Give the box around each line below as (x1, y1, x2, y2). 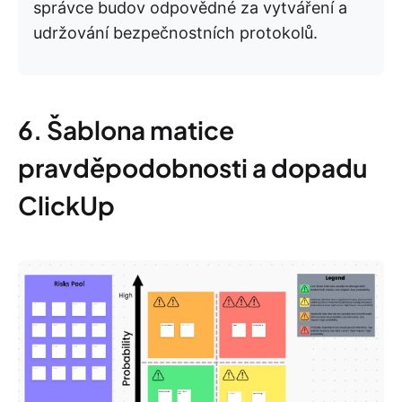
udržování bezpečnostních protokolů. (33, 23, 318, 43)
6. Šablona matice (18, 114, 234, 146)
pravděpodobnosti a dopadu (18, 152, 367, 184)
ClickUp (18, 189, 115, 222)
